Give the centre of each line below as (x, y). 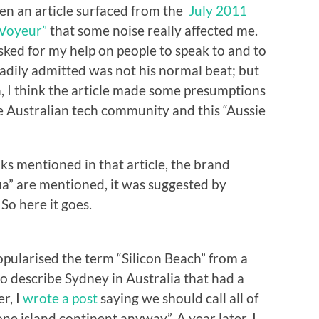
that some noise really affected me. (152, 30)
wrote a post (60, 298)
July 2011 (218, 10)
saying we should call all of (178, 298)
